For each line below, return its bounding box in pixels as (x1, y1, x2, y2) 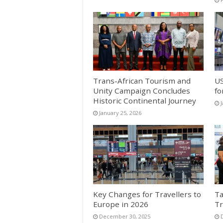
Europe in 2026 (93, 199, 148, 209)
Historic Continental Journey (93, 96, 196, 106)
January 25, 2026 (99, 109, 141, 117)
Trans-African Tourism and (93, 76, 191, 86)
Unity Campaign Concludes (93, 86, 190, 96)
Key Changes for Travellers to (93, 189, 201, 199)
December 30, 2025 (99, 212, 150, 220)
